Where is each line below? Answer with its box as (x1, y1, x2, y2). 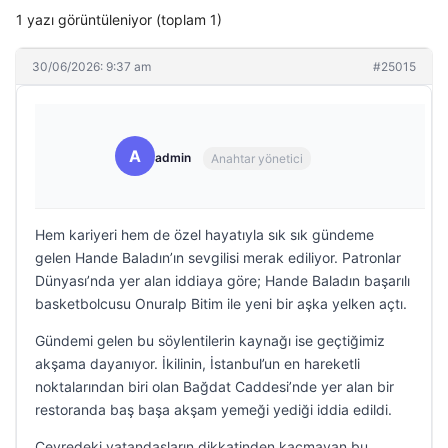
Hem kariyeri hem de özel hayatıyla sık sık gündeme (35, 226, 374, 243)
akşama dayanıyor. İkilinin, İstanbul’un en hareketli (35, 355, 360, 372)
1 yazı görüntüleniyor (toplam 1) (16, 11, 222, 28)
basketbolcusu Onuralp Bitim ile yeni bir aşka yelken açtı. (35, 295, 407, 312)
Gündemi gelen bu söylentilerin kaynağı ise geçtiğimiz (35, 332, 385, 349)
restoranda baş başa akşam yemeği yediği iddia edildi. (35, 401, 392, 418)
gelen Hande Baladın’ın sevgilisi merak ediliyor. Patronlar (35, 249, 401, 266)
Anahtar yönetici (211, 150, 303, 166)
